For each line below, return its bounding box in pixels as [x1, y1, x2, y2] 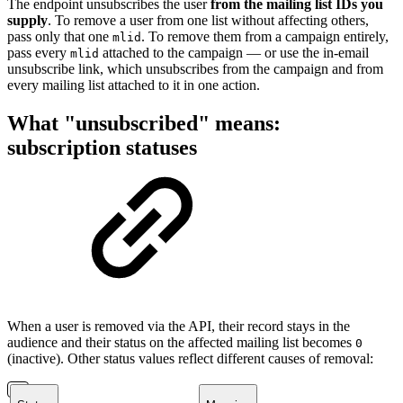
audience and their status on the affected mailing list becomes [7, 334, 355, 350]
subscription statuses [7, 135, 197, 159]
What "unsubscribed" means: [7, 111, 281, 135]
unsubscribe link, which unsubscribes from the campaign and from [7, 60, 383, 76]
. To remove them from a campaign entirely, [141, 28, 389, 44]
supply [7, 12, 48, 28]
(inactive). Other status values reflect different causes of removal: [7, 350, 373, 366]
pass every [7, 44, 70, 60]
